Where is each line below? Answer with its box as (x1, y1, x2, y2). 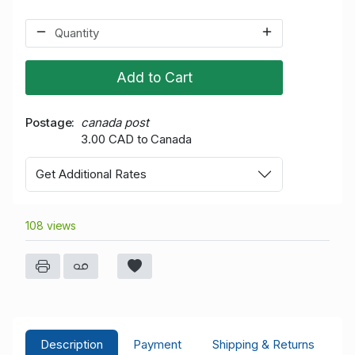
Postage (25, 115, 72, 131)
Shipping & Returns (212, 337, 315, 353)
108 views (25, 218, 77, 232)
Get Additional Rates (36, 166, 147, 181)
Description (40, 337, 104, 353)
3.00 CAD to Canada (81, 132, 192, 147)
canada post (81, 115, 149, 131)
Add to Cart (116, 69, 193, 86)
